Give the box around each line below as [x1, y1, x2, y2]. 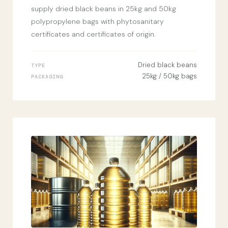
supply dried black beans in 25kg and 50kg [31, 4, 176, 13]
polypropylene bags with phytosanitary [31, 17, 164, 26]
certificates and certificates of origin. [31, 30, 156, 39]
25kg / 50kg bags [142, 72, 197, 80]
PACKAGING [31, 73, 63, 80]
